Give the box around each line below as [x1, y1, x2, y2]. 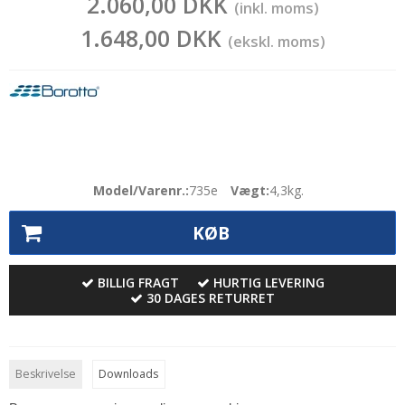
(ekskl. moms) [227, 32, 325, 52]
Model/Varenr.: [92, 182, 189, 200]
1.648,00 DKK [80, 23, 228, 54]
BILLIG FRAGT [97, 273, 179, 291]
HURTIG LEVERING [212, 273, 325, 291]
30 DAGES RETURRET [146, 288, 275, 306]
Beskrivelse [15, 365, 77, 381]
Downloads [99, 365, 159, 381]
